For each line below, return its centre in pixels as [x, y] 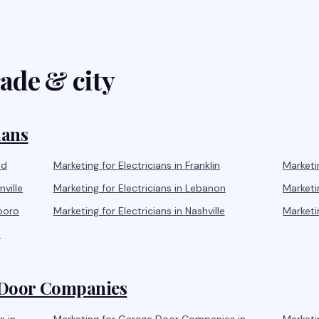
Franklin [202, 165]
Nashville [205, 211]
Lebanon [205, 188]
